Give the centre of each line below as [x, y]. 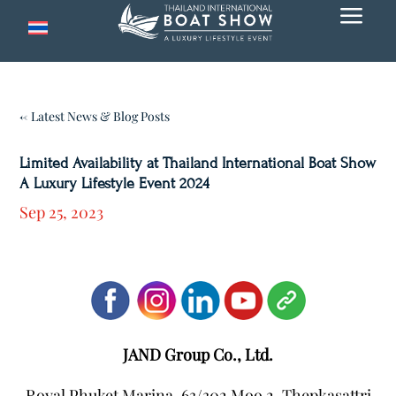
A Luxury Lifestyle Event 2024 [115, 183]
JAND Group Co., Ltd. [198, 354]
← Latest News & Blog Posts [95, 116]
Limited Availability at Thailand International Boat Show [198, 163]
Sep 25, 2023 [62, 212]
